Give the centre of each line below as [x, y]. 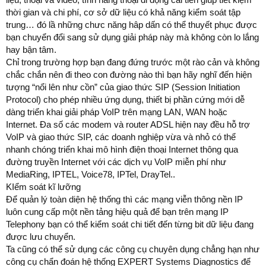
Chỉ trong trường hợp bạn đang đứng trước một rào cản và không [133, 62]
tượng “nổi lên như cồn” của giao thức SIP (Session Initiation [123, 87]
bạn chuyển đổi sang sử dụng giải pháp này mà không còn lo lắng [132, 37]
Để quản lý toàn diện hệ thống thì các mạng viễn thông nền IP [124, 199]
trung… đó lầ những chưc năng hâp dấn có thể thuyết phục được [132, 24]
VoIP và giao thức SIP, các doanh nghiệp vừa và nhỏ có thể [121, 137]
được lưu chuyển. [41, 236]
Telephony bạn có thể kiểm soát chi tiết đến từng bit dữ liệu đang [130, 224]
